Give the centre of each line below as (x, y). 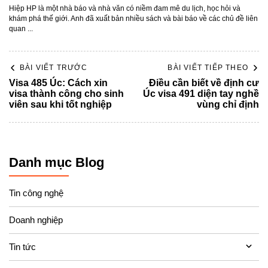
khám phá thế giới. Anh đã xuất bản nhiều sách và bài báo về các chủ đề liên (133, 19)
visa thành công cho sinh (66, 94)
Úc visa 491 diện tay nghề (201, 94)
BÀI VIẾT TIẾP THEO (208, 68)
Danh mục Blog (57, 162)
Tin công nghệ (36, 193)
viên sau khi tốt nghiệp (60, 104)
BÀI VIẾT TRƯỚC (54, 68)
